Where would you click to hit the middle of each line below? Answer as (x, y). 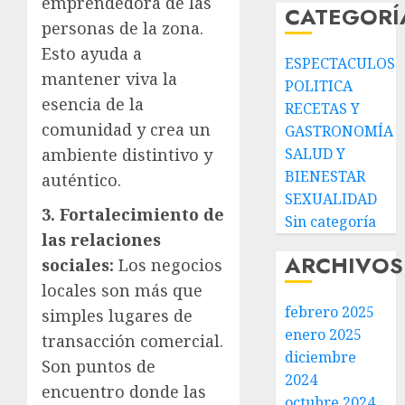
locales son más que (122, 290)
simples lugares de (117, 315)
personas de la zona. (122, 28)
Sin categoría (331, 221)
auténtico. (81, 179)
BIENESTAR (325, 176)
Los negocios (168, 264)
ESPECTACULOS (340, 63)
